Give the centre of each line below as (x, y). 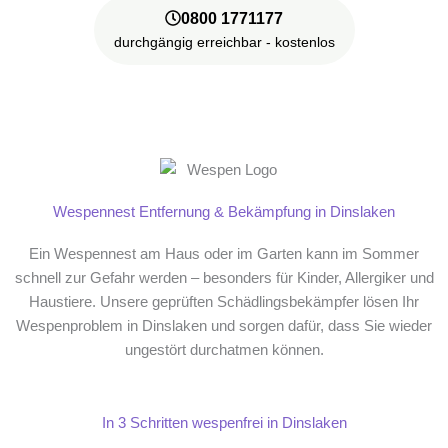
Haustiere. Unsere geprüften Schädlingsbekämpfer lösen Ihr (224, 301)
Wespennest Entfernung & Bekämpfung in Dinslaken (224, 211)
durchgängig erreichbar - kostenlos (224, 41)
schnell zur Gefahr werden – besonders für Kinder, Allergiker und (224, 277)
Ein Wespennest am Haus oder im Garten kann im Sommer (224, 253)
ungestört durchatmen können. (224, 349)
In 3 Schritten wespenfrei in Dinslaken (224, 422)
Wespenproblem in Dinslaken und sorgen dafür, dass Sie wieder (224, 325)
